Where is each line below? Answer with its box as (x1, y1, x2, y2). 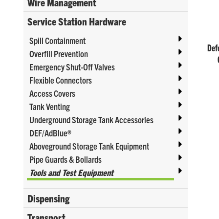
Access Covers (29, 87, 75, 99)
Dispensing (27, 191, 69, 204)
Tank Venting (29, 100, 70, 112)
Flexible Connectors (29, 74, 92, 86)
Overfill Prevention (29, 47, 88, 59)
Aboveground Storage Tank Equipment (29, 140, 149, 152)
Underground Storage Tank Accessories (29, 113, 153, 125)
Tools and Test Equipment (29, 166, 113, 178)
